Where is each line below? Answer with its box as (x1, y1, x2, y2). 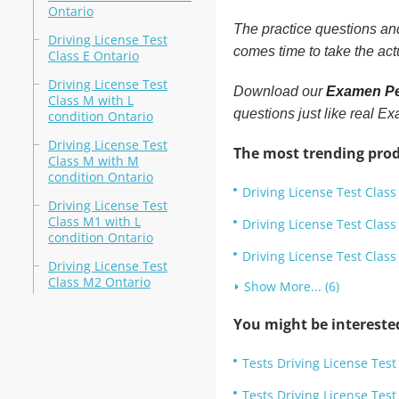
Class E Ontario (47, 47, 139, 64)
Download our (232, 84, 326, 99)
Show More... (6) (243, 278, 339, 295)
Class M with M (47, 152, 139, 169)
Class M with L (47, 92, 134, 109)
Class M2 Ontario (47, 273, 151, 290)
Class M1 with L (47, 213, 141, 230)
